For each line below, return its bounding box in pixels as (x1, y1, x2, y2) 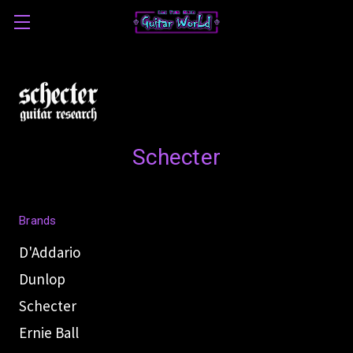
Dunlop (19, 269, 65, 288)
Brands (19, 214, 57, 228)
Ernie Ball (19, 323, 79, 342)
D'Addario (19, 243, 80, 262)
